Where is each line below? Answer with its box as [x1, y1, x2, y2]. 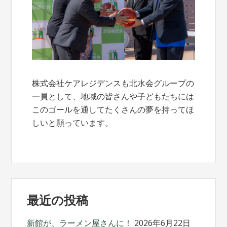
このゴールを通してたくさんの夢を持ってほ [32, 104, 195, 116]
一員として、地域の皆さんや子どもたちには [32, 91, 195, 102]
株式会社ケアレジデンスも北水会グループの [32, 78, 195, 89]
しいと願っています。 [32, 117, 113, 129]
